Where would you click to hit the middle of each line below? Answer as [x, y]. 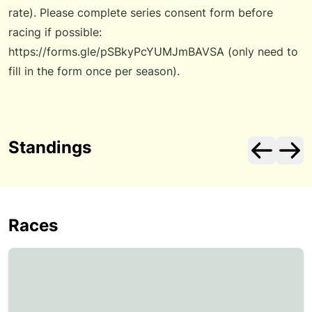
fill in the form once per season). [94, 71]
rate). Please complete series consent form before [141, 13]
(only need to [261, 52]
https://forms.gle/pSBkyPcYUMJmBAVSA [116, 52]
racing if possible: [55, 32]
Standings [50, 147]
